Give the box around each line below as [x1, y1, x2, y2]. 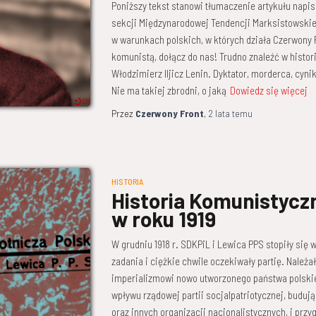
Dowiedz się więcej [229, 83, 308, 97]
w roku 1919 [111, 205, 216, 231]
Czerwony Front [135, 107, 204, 119]
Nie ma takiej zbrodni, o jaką [111, 83, 226, 97]
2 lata [207, 107, 230, 119]
